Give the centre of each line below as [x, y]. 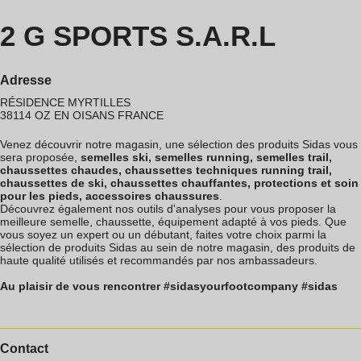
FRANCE [141, 116]
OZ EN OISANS [75, 116]
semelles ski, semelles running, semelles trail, [206, 158]
